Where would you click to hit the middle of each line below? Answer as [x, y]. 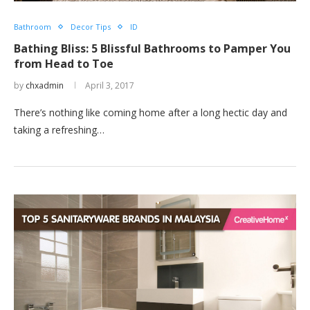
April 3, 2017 [110, 85]
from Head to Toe [64, 64]
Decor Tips [91, 27]
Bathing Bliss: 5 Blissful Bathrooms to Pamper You [152, 48]
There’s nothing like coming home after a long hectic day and [151, 112]
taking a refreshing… [59, 130]
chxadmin [45, 85]
